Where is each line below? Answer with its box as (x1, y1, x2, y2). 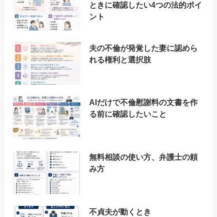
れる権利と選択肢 (89, 55, 152, 64)
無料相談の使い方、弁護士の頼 (89, 153, 198, 162)
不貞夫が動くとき (89, 207, 152, 216)
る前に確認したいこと (89, 109, 167, 119)
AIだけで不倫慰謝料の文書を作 (89, 98, 198, 107)
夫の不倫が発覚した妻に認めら (89, 43, 198, 52)
